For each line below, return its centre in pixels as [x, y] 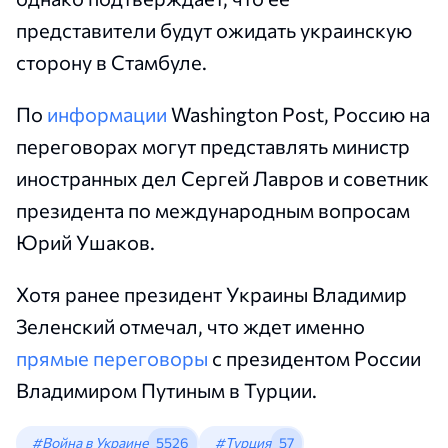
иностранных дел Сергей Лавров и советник [222, 178]
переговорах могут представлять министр [213, 146]
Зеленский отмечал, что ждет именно [190, 326]
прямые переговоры [112, 358]
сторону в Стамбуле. [111, 62]
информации [107, 114]
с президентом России [314, 358]
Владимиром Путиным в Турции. [166, 390]
